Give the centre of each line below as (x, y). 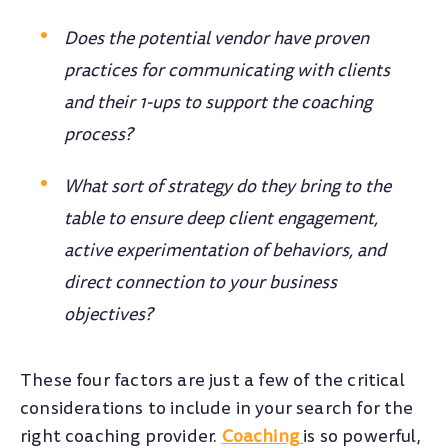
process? (98, 135)
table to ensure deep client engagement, (221, 219)
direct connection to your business (201, 283)
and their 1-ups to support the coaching (218, 103)
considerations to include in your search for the (217, 409)
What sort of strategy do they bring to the (228, 187)
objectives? (108, 315)
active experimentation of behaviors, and (225, 251)
